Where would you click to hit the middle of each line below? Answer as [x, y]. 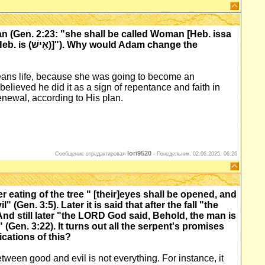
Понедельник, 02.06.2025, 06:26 [197, 154]
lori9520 [139, 153]
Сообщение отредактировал [91, 154]
